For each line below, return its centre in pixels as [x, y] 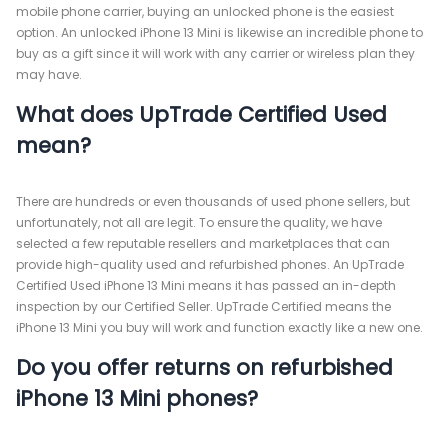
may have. [49, 74]
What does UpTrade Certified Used [201, 114]
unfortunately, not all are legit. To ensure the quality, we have [199, 222]
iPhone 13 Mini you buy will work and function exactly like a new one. [219, 327]
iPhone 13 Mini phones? [137, 398]
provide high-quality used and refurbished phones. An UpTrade [210, 264]
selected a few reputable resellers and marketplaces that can [203, 243]
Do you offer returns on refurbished [204, 367]
